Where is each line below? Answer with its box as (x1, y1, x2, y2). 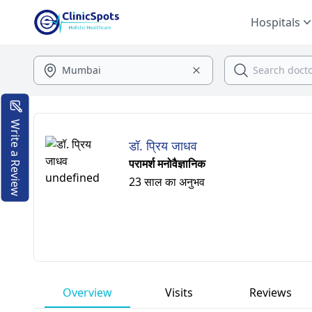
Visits (165, 285, 194, 300)
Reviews (249, 285, 292, 300)
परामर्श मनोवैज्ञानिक (129, 156, 205, 171)
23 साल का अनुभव (129, 174, 205, 189)
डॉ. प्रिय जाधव (129, 137, 197, 154)
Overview (63, 285, 113, 300)
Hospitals (251, 15, 300, 30)
